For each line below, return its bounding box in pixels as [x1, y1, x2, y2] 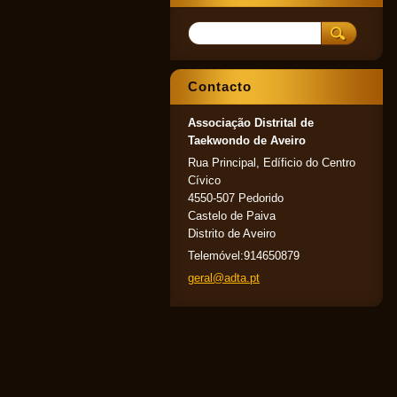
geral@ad [188, 271, 237, 284]
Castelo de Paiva [188, 209, 276, 222]
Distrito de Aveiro [188, 227, 276, 240]
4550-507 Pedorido [188, 191, 284, 205]
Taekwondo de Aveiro [188, 134, 306, 147]
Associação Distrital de [188, 116, 314, 129]
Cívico [188, 174, 221, 187]
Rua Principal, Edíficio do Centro [188, 156, 355, 169]
